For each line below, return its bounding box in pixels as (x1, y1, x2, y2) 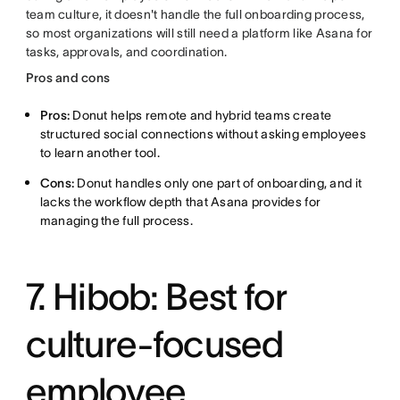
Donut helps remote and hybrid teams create (70, 108, 332, 123)
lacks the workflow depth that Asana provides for (39, 195, 321, 210)
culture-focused (25, 323, 284, 365)
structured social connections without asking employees (39, 127, 366, 142)
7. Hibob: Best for (25, 276, 287, 318)
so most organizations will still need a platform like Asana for (25, 26, 373, 41)
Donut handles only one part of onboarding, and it (74, 176, 362, 191)
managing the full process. (39, 213, 193, 229)
